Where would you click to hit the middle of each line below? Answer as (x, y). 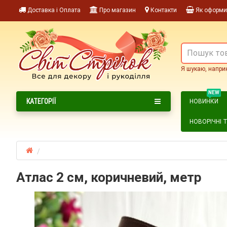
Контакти (163, 10)
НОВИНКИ (204, 101)
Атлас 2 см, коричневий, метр (109, 177)
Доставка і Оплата (53, 10)
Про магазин (117, 10)
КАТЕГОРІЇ (41, 101)
